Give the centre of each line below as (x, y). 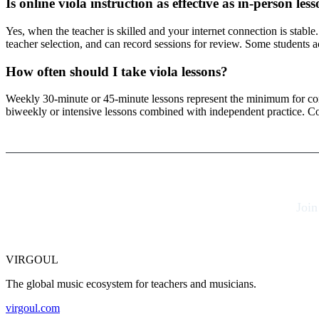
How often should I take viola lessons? (117, 71)
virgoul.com (33, 308)
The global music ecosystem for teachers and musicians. (131, 284)
